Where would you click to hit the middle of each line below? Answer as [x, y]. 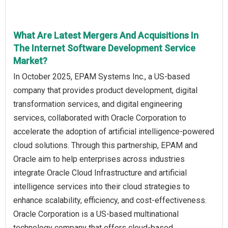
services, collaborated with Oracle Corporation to [100, 118]
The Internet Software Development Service [104, 48]
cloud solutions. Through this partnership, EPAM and [105, 146]
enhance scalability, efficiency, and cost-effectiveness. [110, 201]
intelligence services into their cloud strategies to [102, 187]
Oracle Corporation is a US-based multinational [96, 214]
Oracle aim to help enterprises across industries [99, 159]
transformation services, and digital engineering [98, 104]
